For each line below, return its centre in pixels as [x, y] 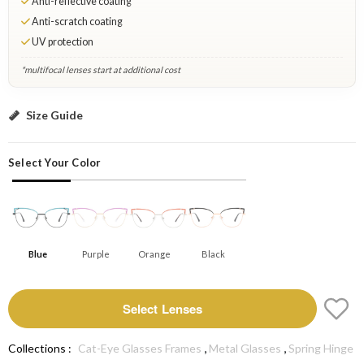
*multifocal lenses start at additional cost [101, 69]
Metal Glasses [245, 348]
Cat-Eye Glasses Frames [140, 348]
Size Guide [54, 115]
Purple [96, 254]
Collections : [40, 348]
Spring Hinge [321, 348]
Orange [154, 254]
